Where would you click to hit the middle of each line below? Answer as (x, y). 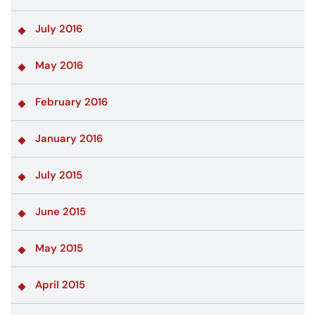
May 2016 (59, 65)
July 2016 (59, 28)
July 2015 (59, 175)
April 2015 (60, 284)
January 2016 (69, 138)
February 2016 (72, 102)
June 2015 (60, 211)
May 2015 (59, 248)
